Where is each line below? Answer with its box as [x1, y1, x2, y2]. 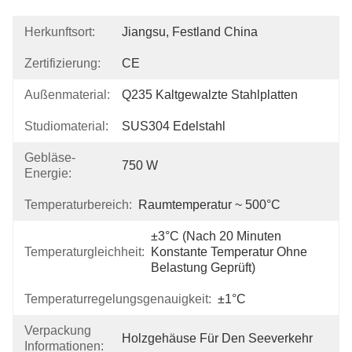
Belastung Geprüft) [151, 261, 255, 274]
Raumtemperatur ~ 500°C [138, 198, 280, 211]
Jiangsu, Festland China [122, 25, 258, 38]
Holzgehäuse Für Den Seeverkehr [122, 332, 313, 345]
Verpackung [24, 324, 91, 337]
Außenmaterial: [24, 88, 110, 101]
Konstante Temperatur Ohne [151, 245, 307, 258]
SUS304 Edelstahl [122, 119, 225, 133]
